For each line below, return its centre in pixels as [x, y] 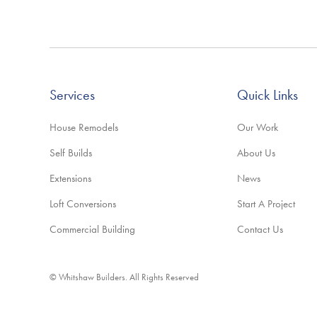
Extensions [70, 178]
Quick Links [267, 95]
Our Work [257, 127]
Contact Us [260, 229]
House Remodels [84, 127]
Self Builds [71, 153]
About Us [256, 153]
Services [72, 95]
